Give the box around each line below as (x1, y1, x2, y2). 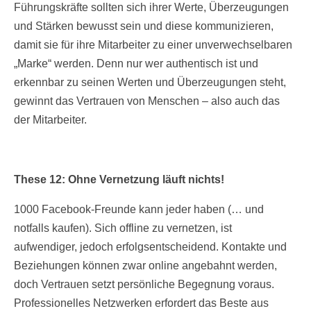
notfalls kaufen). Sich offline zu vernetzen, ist (14, 222, 232, 235)
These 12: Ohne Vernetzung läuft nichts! (14, 174, 224, 186)
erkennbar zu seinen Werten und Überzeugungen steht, (14, 76, 286, 89)
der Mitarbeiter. (14, 114, 87, 126)
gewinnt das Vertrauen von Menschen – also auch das (14, 95, 280, 108)
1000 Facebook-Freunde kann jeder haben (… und (14, 203, 264, 216)
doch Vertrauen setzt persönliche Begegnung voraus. (14, 278, 274, 291)
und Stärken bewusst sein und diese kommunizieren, (14, 20, 274, 33)
